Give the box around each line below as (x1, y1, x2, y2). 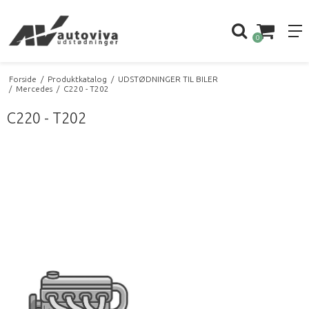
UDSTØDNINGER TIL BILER (117, 74, 218, 83)
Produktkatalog (47, 74, 107, 83)
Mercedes (15, 83, 52, 93)
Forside (8, 74, 37, 83)
